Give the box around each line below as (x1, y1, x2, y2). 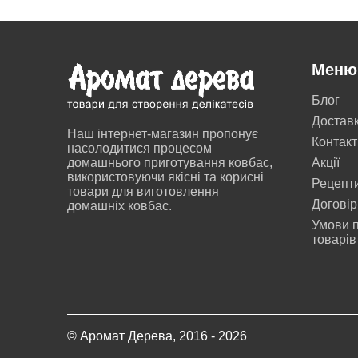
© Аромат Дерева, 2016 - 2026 (67, 329, 247, 343)
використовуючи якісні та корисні (67, 170, 264, 184)
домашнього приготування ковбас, (67, 156, 272, 169)
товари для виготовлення (67, 185, 219, 198)
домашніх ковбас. (67, 199, 172, 213)
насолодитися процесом (67, 141, 212, 155)
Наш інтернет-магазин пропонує (67, 127, 258, 141)
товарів (311, 233, 356, 246)
